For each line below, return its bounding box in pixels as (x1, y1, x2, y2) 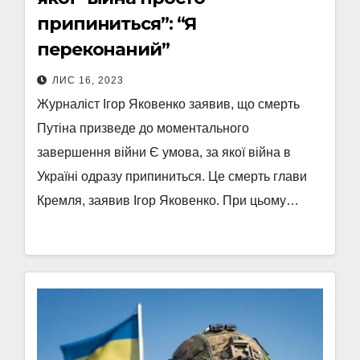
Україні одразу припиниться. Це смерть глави (37, 170, 307, 183)
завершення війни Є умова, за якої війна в (37, 145, 291, 159)
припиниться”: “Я (37, 13, 197, 35)
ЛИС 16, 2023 (52, 75, 124, 86)
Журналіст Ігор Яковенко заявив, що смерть (37, 97, 300, 111)
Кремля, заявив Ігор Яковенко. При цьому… (37, 194, 299, 207)
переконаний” (37, 39, 170, 60)
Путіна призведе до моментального (37, 121, 249, 135)
